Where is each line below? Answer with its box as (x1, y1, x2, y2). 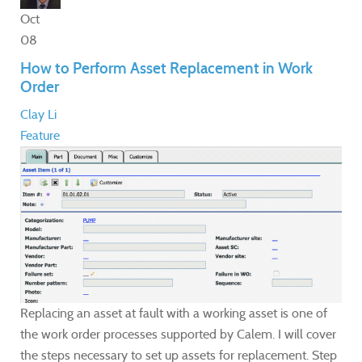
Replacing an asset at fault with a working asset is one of (20, 305, 327, 321)
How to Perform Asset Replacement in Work (20, 58, 313, 78)
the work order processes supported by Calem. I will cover (20, 326, 336, 342)
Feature (20, 127, 60, 143)
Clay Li (20, 106, 57, 122)
